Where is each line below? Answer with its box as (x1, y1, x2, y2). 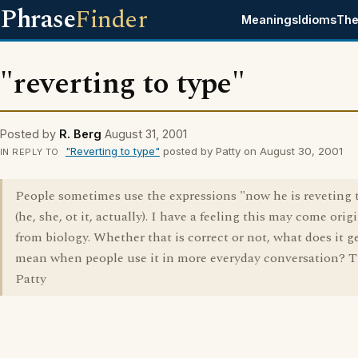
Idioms (298, 13, 337, 26)
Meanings (241, 13, 299, 26)
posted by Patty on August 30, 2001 (159, 145, 343, 157)
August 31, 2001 (105, 127, 187, 141)
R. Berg (59, 127, 101, 141)
